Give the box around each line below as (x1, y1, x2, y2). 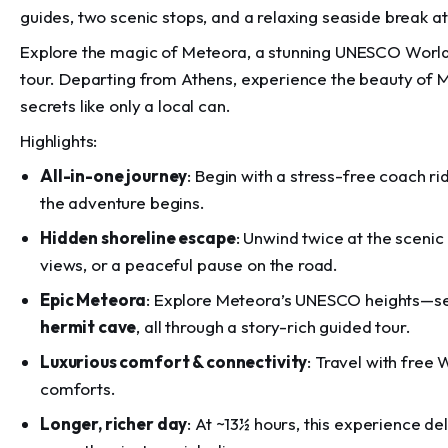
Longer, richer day (40, 413, 188, 434)
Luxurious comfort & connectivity (40, 351, 308, 372)
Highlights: (20, 130, 98, 151)
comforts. (40, 378, 116, 399)
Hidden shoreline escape (40, 227, 236, 248)
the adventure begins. (40, 192, 205, 213)
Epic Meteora (40, 289, 147, 310)
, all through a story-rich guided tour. (136, 316, 411, 337)
